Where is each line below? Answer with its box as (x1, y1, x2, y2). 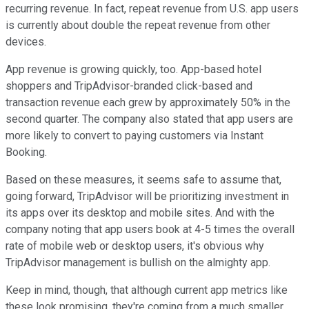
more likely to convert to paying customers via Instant (6, 129, 263, 143)
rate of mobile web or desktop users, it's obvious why (6, 239, 264, 253)
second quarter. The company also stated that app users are (6, 112, 293, 126)
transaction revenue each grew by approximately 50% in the (6, 96, 290, 110)
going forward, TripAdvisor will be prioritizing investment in (6, 190, 289, 203)
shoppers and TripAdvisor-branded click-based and (6, 79, 252, 93)
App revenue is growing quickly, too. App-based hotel (6, 63, 261, 77)
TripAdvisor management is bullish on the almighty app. (6, 256, 270, 270)
